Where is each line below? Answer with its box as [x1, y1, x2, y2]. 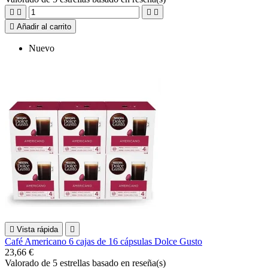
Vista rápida [17, 225, 58, 234]
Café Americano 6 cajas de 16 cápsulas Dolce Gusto [5, 236, 202, 247]
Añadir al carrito [17, 22, 71, 32]
